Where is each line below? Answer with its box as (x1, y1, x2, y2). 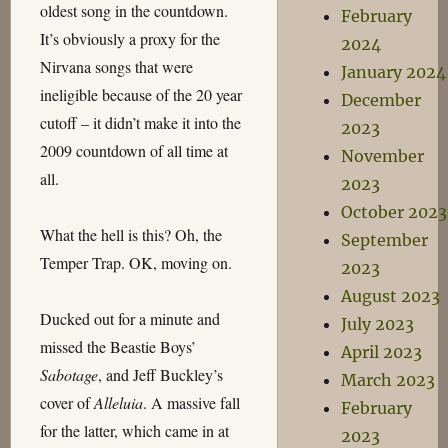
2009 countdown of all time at (39, 140, 228, 161)
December (340, 90, 421, 110)
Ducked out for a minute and (39, 308, 220, 329)
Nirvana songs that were (39, 56, 193, 77)
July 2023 (340, 314, 414, 334)
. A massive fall (142, 392, 240, 413)
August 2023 (340, 286, 440, 306)
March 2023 (340, 370, 435, 390)
